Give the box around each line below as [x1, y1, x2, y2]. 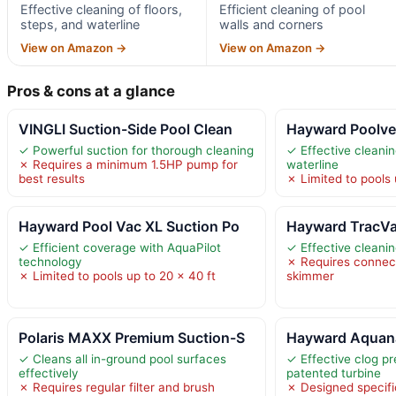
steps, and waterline [20, 16, 140, 32]
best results [19, 171, 85, 186]
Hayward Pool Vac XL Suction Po [19, 217, 240, 235]
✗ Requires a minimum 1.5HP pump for [19, 156, 238, 171]
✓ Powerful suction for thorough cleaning [19, 142, 254, 157]
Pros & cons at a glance [7, 81, 175, 100]
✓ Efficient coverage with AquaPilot [19, 240, 221, 255]
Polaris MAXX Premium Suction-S [19, 328, 245, 346]
